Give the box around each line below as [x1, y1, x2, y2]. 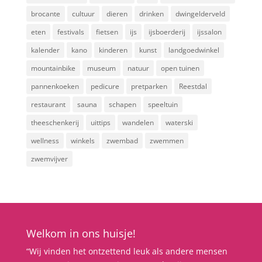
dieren [106, 9, 127, 19]
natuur [127, 63, 149, 73]
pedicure [90, 81, 119, 91]
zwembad [106, 136, 138, 146]
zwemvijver [30, 154, 68, 164]
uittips [90, 118, 111, 127]
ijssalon [196, 27, 222, 37]
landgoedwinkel [168, 45, 219, 55]
